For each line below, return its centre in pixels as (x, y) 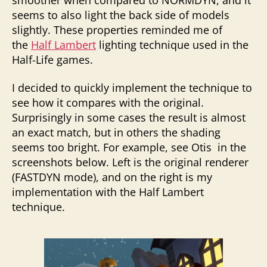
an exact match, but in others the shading (116, 132)
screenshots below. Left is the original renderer (130, 162)
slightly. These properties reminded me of (117, 30)
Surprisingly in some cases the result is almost (129, 117)
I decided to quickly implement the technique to (132, 88)
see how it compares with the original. (108, 103)
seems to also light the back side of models (121, 15)
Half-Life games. (52, 59)
